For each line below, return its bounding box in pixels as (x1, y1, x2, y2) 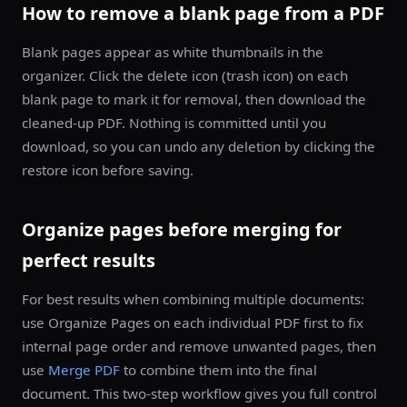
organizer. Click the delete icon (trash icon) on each (22, 66, 348, 84)
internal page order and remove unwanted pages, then (22, 337, 376, 355)
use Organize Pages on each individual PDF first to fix (22, 313, 363, 332)
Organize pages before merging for (22, 217, 342, 242)
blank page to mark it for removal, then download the (22, 90, 366, 108)
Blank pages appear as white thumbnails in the (22, 43, 323, 61)
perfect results (22, 248, 155, 273)
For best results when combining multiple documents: (22, 290, 364, 308)
